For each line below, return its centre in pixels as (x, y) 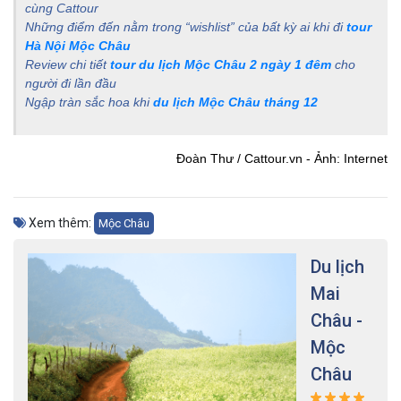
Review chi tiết (68, 64)
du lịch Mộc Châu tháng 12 (235, 102)
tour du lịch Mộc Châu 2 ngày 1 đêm (221, 64)
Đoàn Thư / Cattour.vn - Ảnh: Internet (282, 158)
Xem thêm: (60, 222)
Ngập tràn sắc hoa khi (89, 102)
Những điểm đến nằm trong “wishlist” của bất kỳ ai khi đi (186, 26)
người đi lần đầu (73, 83)
